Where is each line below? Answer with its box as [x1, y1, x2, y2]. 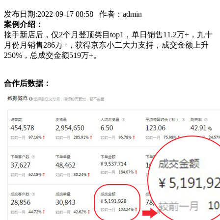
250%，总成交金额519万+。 [4, 51, 101, 59]
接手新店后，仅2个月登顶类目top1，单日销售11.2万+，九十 [4, 30, 213, 39]
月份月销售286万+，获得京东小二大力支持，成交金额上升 [4, 40, 209, 49]
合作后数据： [4, 79, 51, 87]
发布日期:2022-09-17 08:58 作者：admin [4, 9, 142, 18]
